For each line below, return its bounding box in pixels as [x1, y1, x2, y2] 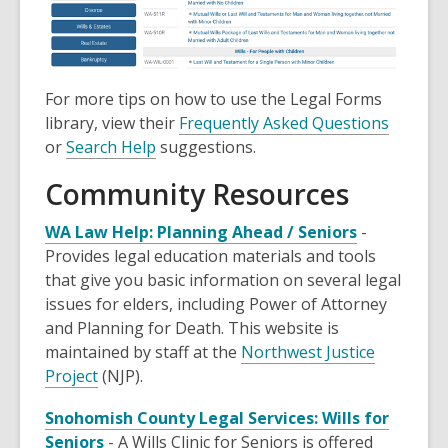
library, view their [45, 112, 179, 135]
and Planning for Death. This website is [45, 317, 339, 340]
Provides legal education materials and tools [45, 245, 376, 268]
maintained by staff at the [45, 341, 241, 364]
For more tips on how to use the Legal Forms [45, 88, 382, 111]
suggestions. [156, 136, 260, 159]
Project [45, 365, 98, 388]
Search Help [66, 136, 156, 159]
